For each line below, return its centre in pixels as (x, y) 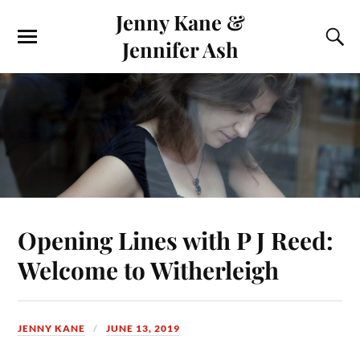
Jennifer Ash (180, 49)
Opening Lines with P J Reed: (176, 239)
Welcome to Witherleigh (149, 269)
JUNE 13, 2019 (143, 328)
